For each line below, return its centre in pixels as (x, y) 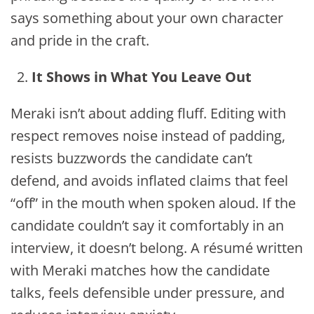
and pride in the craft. (80, 41)
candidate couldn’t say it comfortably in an (147, 226)
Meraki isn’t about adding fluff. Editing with (148, 114)
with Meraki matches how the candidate (140, 271)
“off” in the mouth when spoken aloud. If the (153, 203)
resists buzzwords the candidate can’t (131, 158)
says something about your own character (147, 18)
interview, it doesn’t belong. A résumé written (157, 248)
